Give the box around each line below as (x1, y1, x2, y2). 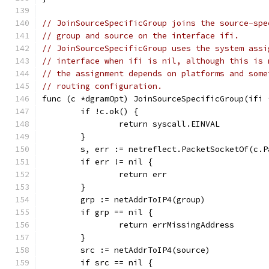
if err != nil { (80, 157, 153, 167)
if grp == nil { (80, 207, 153, 217)
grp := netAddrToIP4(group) (80, 195, 205, 205)
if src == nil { (80, 258, 153, 268)
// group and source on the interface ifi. (42, 31, 239, 41)
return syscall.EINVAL (119, 119, 220, 129)
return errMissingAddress (119, 220, 234, 230)
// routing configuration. (42, 81, 162, 91)
